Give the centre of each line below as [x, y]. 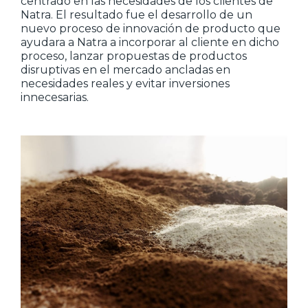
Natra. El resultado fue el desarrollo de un [136, 15]
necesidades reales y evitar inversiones [125, 84]
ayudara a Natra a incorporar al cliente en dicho [150, 42]
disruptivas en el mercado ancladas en [125, 70]
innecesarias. [55, 97]
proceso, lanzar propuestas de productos [134, 56]
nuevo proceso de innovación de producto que [151, 29]
